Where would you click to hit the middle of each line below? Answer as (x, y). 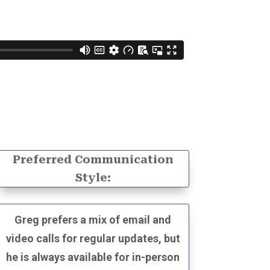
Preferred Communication (93, 159)
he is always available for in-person (93, 257)
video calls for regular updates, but (93, 238)
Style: (93, 177)
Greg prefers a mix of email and (93, 219)
